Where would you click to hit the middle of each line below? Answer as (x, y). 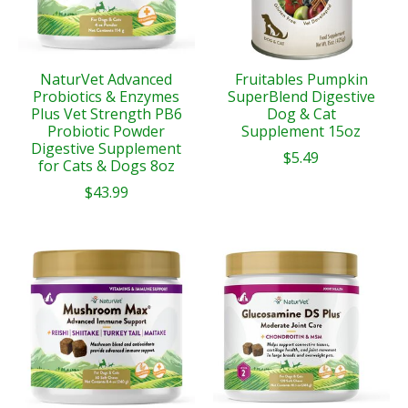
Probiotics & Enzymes (107, 97)
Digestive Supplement (107, 149)
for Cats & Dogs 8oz (106, 166)
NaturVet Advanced (107, 80)
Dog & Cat (301, 114)
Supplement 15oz (301, 132)
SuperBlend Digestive (301, 97)
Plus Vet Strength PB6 (106, 114)
